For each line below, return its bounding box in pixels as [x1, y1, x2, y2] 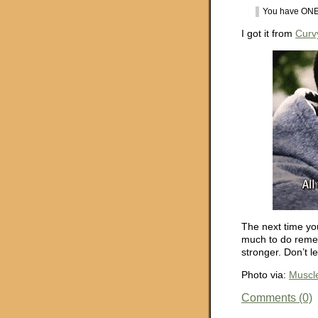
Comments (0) [241, 291, 312, 304]
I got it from [241, 28, 295, 40]
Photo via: [241, 269, 289, 281]
